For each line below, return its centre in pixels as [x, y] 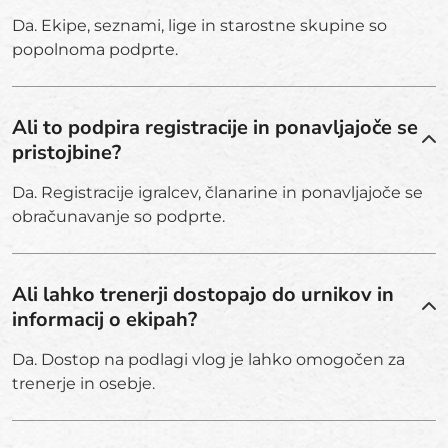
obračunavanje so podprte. [118, 216]
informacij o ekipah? [104, 319]
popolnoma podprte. [95, 49]
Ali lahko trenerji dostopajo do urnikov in [203, 294]
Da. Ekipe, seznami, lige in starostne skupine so [199, 25]
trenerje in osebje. [83, 383]
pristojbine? [66, 152]
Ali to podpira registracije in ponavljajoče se [215, 127]
